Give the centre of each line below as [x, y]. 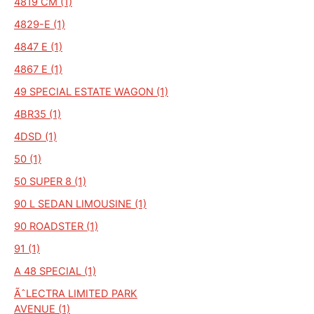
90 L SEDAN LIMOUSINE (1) [80, 204]
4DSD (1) [35, 136]
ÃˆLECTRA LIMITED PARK [76, 293]
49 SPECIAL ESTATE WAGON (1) [91, 91]
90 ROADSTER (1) [56, 226]
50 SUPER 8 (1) [50, 181]
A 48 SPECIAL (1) [55, 271]
